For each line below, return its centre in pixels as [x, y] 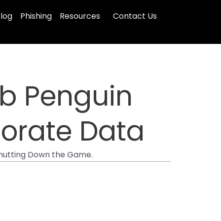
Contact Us [135, 16]
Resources [80, 16]
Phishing [36, 16]
